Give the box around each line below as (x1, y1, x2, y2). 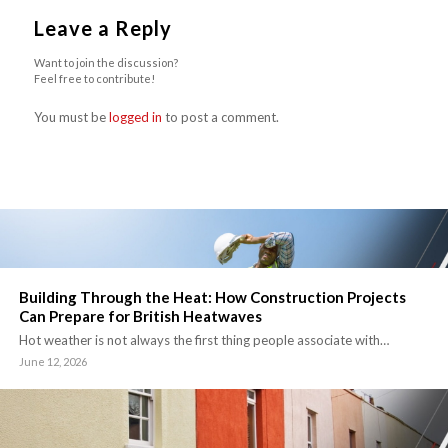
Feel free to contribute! (33, 72, 155, 86)
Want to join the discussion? (33, 56, 178, 70)
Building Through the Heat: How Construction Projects (19, 288, 406, 307)
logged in (108, 109, 162, 126)
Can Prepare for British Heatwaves (19, 307, 262, 326)
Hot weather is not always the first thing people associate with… (19, 332, 389, 349)
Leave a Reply (33, 16, 172, 41)
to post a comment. (161, 109, 279, 126)
